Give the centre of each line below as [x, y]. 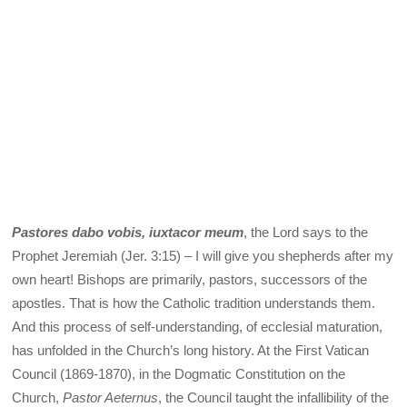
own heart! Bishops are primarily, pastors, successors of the [190, 279]
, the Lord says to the [306, 232]
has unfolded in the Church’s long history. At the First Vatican [191, 350]
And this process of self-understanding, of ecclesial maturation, [198, 326]
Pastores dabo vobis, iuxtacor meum [128, 232]
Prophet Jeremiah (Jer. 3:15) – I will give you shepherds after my [203, 255]
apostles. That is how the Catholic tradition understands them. [194, 303]
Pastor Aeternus [111, 397]
